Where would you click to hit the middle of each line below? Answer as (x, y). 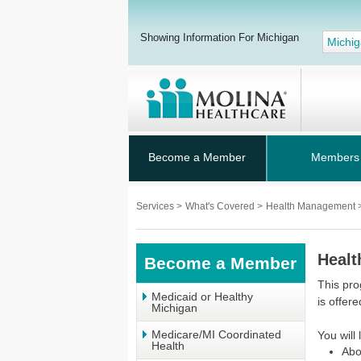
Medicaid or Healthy (202, 297)
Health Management (312, 206)
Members (335, 157)
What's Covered (221, 206)
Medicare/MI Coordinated (216, 334)
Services (156, 206)
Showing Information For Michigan (220, 37)
